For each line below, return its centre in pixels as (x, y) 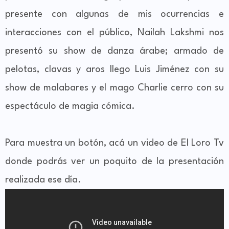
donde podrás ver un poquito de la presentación (114, 162)
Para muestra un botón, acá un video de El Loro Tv (114, 143)
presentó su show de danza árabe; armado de (114, 51)
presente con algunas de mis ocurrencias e (114, 15)
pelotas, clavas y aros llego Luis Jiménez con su (114, 70)
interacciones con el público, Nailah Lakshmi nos (114, 33)
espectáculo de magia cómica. (70, 107)
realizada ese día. (43, 180)
